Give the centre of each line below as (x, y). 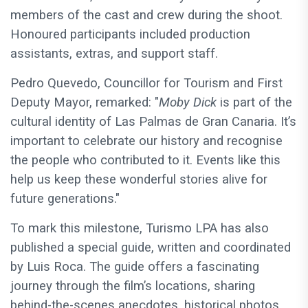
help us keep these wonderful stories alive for (139, 180)
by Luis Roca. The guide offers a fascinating (135, 267)
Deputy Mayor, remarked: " (85, 103)
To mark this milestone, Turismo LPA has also (140, 229)
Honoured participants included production (130, 35)
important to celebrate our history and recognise (146, 141)
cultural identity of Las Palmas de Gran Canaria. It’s (153, 122)
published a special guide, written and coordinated (151, 248)
